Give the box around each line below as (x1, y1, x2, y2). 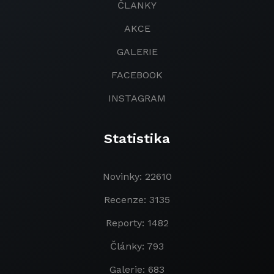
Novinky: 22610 (102, 170, 172, 182)
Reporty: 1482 (105, 217, 169, 229)
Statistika (104, 130, 170, 146)
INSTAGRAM (108, 92, 166, 104)
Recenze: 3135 (104, 193, 170, 206)
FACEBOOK (111, 68, 163, 81)
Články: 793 (110, 240, 164, 252)
